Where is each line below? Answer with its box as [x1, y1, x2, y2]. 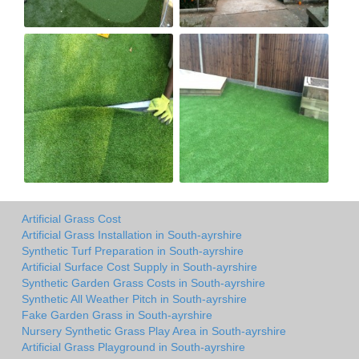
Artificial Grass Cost [22, 212, 121, 226]
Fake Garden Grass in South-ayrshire [22, 309, 212, 322]
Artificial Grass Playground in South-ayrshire [22, 341, 245, 354]
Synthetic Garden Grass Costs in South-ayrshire [22, 276, 265, 290]
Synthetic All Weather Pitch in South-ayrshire [22, 292, 247, 306]
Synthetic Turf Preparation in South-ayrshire [22, 244, 244, 258]
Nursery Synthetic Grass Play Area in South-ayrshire [22, 325, 286, 338]
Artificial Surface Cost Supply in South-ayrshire [22, 260, 257, 274]
